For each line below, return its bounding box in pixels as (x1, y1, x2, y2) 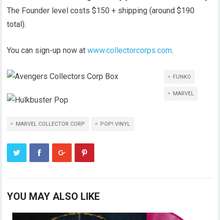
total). (7, 20, 27, 29)
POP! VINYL (100, 121, 131, 127)
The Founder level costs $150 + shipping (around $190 (7, 6, 195, 15)
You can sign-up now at (7, 46, 88, 55)
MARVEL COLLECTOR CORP (16, 121, 85, 127)
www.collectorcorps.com (87, 46, 172, 55)
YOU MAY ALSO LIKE (7, 191, 100, 202)
